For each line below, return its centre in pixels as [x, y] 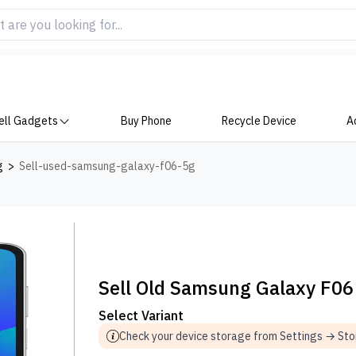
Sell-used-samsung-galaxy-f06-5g [107, 166]
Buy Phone [147, 121]
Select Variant [141, 315]
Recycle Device [259, 121]
